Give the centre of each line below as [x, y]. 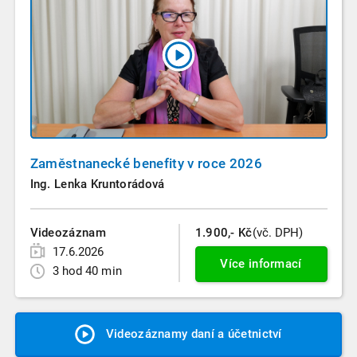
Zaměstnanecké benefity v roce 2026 [146, 164]
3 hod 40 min [87, 271]
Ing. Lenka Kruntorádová [97, 184]
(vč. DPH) [278, 233]
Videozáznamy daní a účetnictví [194, 334]
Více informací [261, 264]
